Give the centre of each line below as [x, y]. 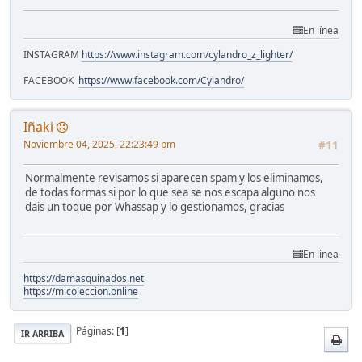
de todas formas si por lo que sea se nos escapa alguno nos [170, 193]
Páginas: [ [95, 331]
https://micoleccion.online [81, 292]
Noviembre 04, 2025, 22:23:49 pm [99, 145]
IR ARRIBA [42, 334]
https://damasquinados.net [84, 279]
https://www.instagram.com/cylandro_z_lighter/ [187, 55]
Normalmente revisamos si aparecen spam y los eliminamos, [174, 178]
